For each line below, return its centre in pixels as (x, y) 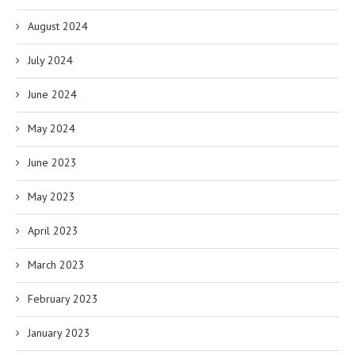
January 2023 (59, 333)
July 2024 (50, 61)
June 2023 (52, 163)
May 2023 (52, 197)
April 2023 (53, 231)
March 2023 (56, 265)
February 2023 (63, 299)
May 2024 (52, 129)
